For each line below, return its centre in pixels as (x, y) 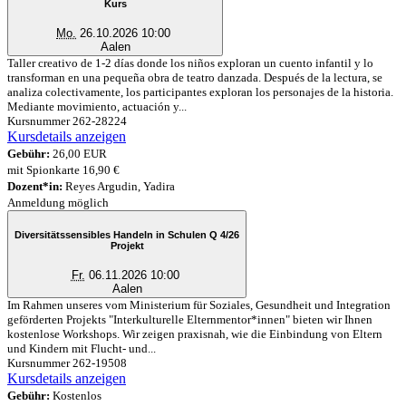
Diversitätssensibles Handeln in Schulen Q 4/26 (127, 235)
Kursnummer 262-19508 (67, 362)
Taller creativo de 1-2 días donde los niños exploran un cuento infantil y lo (190, 63)
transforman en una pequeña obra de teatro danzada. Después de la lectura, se (195, 77)
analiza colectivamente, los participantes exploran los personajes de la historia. (200, 92)
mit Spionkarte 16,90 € (63, 169)
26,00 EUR (78, 153)
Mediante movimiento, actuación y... (97, 106)
